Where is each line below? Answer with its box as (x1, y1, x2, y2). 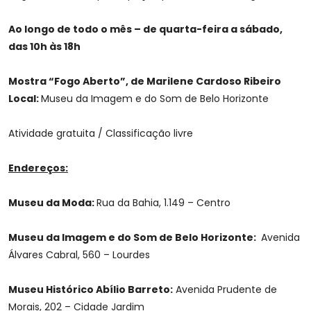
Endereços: (8, 161, 68, 176)
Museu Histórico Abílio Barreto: (8, 283, 173, 297)
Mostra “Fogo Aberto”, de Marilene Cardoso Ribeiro (8, 74, 281, 89)
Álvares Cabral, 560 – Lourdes (8, 248, 150, 262)
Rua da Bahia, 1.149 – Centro (96, 196, 230, 210)
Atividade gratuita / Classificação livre (8, 126, 193, 141)
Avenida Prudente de (173, 283, 277, 297)
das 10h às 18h (8, 40, 81, 54)
